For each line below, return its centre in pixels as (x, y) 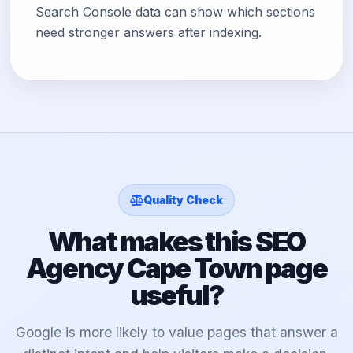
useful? (176, 295)
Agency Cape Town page (176, 269)
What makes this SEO (176, 242)
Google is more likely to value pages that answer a (176, 333)
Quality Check (183, 201)
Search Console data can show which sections (175, 12)
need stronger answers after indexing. (149, 33)
